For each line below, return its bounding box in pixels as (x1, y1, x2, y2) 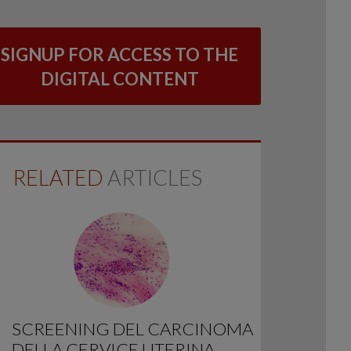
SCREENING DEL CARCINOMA (11, 317, 253, 339)
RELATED (12, 165, 103, 191)
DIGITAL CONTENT (40, 67, 199, 89)
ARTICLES (103, 165, 202, 191)
